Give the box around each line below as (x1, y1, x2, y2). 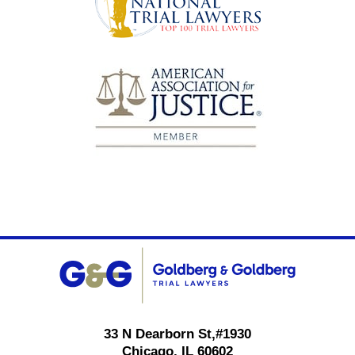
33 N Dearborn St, (104, 326, 216, 342)
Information (177, 260, 243, 276)
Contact (177, 240, 223, 256)
